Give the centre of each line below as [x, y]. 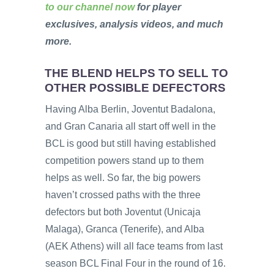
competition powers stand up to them [124, 161]
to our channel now [90, 7]
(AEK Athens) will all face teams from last [134, 246]
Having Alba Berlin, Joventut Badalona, [130, 109]
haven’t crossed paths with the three [123, 195]
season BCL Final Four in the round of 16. [135, 264]
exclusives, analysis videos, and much [134, 24]
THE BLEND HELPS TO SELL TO [137, 73]
